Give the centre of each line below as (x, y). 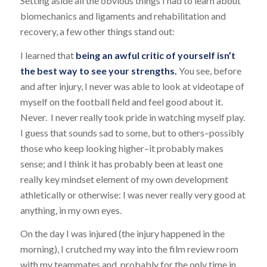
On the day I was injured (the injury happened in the (122, 234)
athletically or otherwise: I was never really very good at (133, 194)
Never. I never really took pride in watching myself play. (133, 117)
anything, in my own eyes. (71, 210)
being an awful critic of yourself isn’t (154, 55)
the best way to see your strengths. (98, 70)
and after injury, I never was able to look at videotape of (132, 86)
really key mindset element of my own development (124, 179)
